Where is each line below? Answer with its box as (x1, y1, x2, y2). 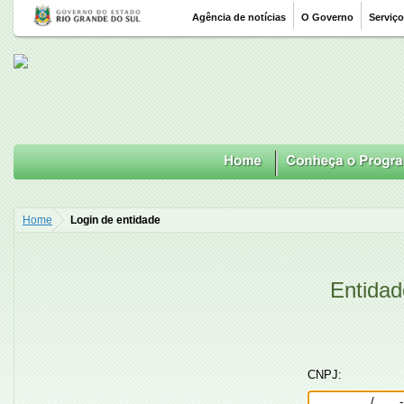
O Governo (301, 12, 353, 23)
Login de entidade (70, 214, 161, 226)
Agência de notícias (192, 12, 286, 23)
